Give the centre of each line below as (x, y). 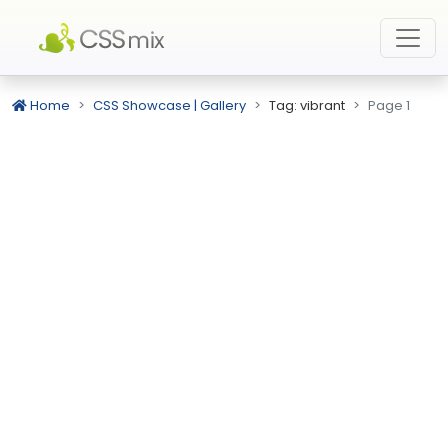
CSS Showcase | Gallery (169, 105)
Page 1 (389, 105)
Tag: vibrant (307, 105)
